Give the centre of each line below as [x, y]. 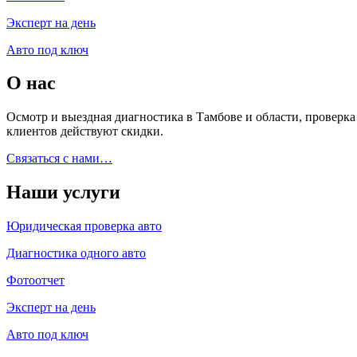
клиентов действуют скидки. [85, 131]
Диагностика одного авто [76, 253]
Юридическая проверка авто [84, 226]
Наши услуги [63, 192]
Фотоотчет [35, 280]
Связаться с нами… [59, 159]
